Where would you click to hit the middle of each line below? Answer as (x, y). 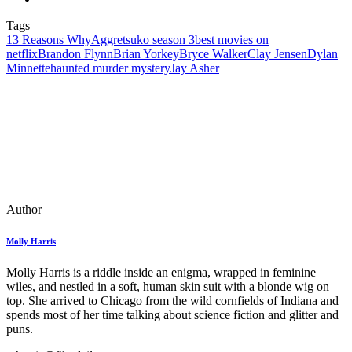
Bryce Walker (213, 54)
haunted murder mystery (110, 68)
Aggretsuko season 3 (143, 40)
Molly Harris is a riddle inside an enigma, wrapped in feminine (161, 273)
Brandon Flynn (75, 54)
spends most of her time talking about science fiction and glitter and (172, 315)
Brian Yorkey (146, 54)
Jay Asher (195, 68)
